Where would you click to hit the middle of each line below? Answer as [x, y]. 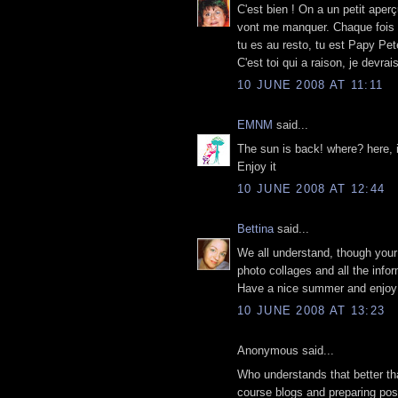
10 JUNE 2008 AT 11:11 [310, 85]
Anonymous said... [286, 351]
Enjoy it [257, 166]
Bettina [255, 229]
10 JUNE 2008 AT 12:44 [311, 189]
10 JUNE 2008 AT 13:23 [311, 311]
